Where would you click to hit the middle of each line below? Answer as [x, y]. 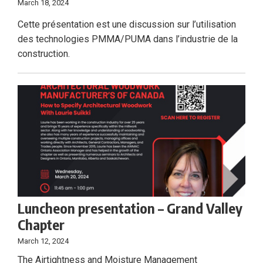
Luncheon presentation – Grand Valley [130, 208]
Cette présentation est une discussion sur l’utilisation [127, 25]
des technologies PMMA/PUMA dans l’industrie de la [128, 39]
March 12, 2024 [43, 241]
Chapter [41, 225]
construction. [44, 54]
